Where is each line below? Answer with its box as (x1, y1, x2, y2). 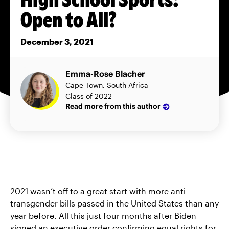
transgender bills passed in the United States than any (10, 198, 219, 208)
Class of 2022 (65, 91, 112, 100)
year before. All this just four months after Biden (10, 210, 196, 220)
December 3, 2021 (20, 36, 94, 47)
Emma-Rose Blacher (65, 68, 145, 79)
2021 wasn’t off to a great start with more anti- (10, 186, 188, 196)
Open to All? (20, 6, 117, 31)
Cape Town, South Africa (65, 80, 148, 89)
